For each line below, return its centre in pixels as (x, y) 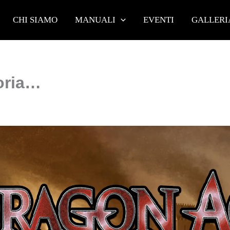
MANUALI (95, 20)
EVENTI (158, 20)
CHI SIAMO (35, 20)
